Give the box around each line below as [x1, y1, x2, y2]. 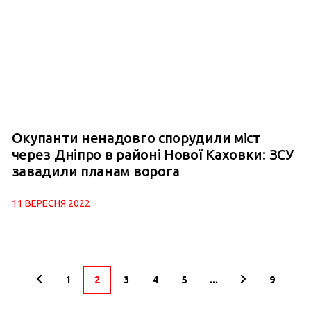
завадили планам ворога [11, 162, 180, 179]
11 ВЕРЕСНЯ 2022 [11, 197, 90, 209]
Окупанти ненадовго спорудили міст [11, 129, 260, 146]
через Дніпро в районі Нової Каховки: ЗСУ [11, 146, 294, 162]
